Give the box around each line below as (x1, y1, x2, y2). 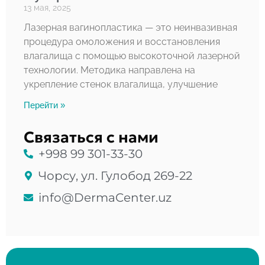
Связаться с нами (24, 128, 159, 147)
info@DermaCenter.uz (38, 190, 172, 205)
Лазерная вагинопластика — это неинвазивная (24, 22, 237, 34)
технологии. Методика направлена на (24, 64, 195, 76)
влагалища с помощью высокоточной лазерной (24, 50, 240, 62)
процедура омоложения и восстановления (24, 36, 220, 48)
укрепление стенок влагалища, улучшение (24, 79, 218, 91)
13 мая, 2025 (24, 3, 71, 13)
